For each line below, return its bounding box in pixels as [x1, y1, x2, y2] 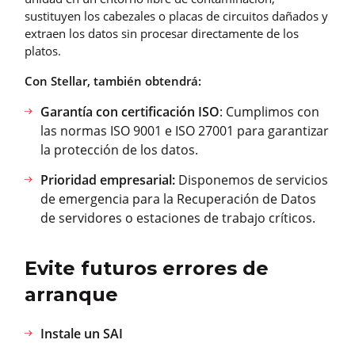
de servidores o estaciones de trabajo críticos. [40, 209, 315, 227]
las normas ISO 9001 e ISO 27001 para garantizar [40, 122, 329, 140]
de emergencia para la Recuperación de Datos [40, 190, 316, 208]
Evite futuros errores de [25, 257, 269, 281]
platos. [25, 43, 61, 59]
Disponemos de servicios [175, 171, 328, 189]
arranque [25, 283, 118, 307]
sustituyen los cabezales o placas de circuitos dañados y [25, 8, 328, 25]
